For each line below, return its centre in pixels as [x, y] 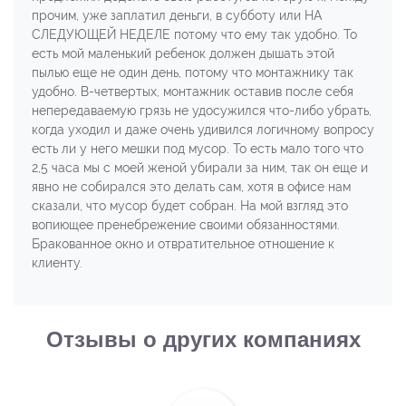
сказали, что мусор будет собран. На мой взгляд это [190, 205]
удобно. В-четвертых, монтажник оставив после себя [193, 91]
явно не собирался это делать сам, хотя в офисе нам [191, 186]
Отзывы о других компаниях [203, 339]
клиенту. [57, 262]
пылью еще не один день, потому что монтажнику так [193, 72]
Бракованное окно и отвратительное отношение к [183, 243]
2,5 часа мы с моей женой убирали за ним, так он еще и [200, 167]
